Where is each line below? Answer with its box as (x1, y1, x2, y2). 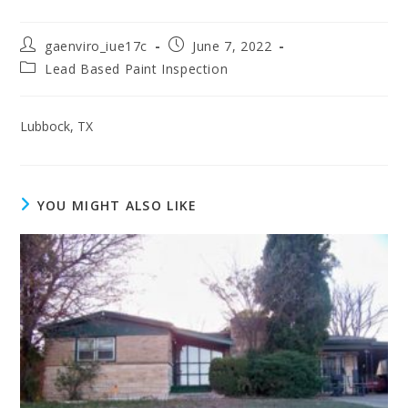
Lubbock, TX (20, 117, 94, 135)
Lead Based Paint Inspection (45, 59, 229, 77)
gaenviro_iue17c (45, 36, 148, 55)
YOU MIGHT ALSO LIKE (36, 196, 198, 214)
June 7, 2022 (192, 36, 272, 55)
